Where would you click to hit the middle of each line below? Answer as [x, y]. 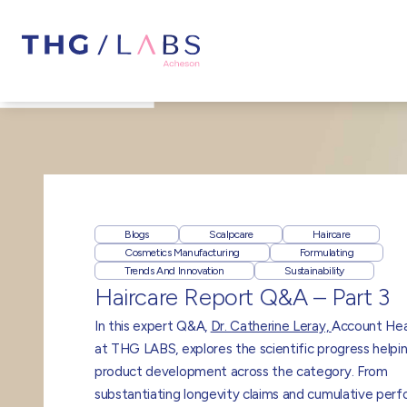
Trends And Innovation [174, 271]
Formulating [327, 253]
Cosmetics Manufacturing [182, 253]
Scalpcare [231, 234]
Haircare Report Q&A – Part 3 [242, 297]
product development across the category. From [241, 372]
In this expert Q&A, [153, 326]
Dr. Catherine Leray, [271, 326]
